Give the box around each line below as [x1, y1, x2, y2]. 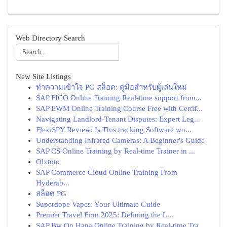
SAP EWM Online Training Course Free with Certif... [36, 104, 203, 112]
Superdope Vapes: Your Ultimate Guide [36, 200, 160, 208]
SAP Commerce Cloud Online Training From [36, 168, 177, 176]
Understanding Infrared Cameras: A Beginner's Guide [36, 136, 205, 144]
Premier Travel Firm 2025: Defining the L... [36, 211, 173, 219]
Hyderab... [36, 179, 69, 187]
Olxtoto [36, 158, 60, 166]
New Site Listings [16, 72, 71, 81]
